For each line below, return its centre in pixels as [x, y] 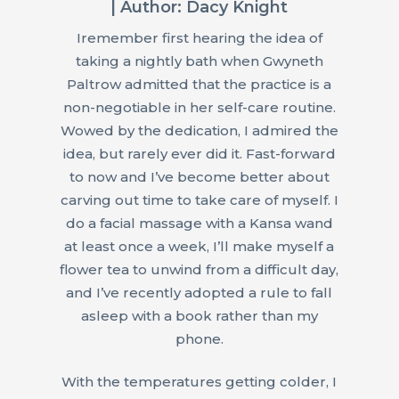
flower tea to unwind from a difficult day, [199, 269]
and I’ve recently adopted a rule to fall [199, 292]
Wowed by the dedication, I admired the [199, 130]
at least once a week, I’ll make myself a [199, 246]
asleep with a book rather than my [199, 315]
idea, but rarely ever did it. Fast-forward [199, 153]
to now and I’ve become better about [199, 176]
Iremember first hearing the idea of [199, 37]
